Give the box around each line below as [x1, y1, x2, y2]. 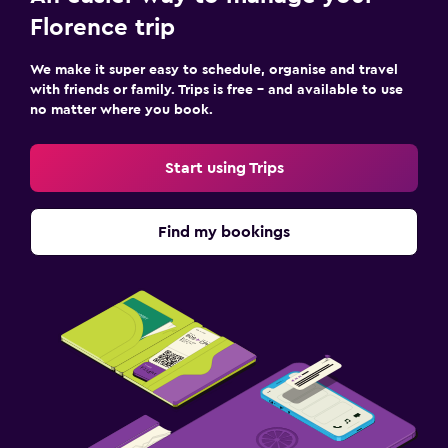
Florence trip [30, 16, 175, 40]
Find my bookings [158, 224, 290, 240]
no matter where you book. [30, 103, 213, 117]
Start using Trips [164, 160, 284, 176]
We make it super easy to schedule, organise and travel [30, 63, 398, 77]
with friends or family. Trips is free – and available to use [30, 83, 403, 97]
